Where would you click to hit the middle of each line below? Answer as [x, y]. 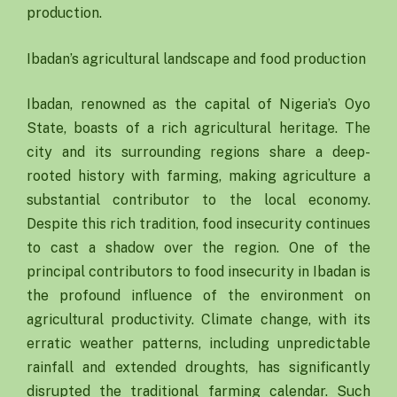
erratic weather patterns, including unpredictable [198, 344]
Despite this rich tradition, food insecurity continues [198, 224]
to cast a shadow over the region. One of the [198, 248]
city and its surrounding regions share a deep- [198, 152]
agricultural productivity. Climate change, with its [198, 320]
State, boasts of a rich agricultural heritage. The [198, 128]
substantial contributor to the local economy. [198, 200]
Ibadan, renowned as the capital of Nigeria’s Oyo [198, 105]
